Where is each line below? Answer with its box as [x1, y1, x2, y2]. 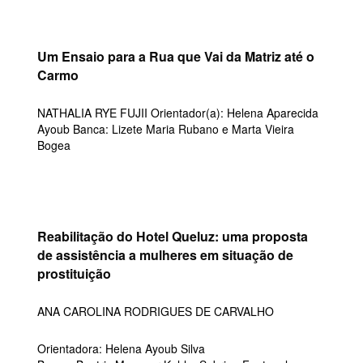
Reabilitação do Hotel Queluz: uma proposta [37, 227, 308, 246]
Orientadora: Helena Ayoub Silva [37, 340, 205, 357]
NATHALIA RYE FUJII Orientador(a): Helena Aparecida [37, 105, 318, 121]
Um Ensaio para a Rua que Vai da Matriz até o [37, 47, 314, 66]
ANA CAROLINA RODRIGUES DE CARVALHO [37, 303, 274, 319]
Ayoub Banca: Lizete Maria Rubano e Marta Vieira [37, 121, 294, 137]
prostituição [37, 264, 111, 283]
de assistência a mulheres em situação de [37, 246, 293, 264]
